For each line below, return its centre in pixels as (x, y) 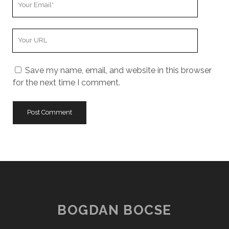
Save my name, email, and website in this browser (118, 70)
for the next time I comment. (66, 82)
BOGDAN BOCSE (114, 210)
